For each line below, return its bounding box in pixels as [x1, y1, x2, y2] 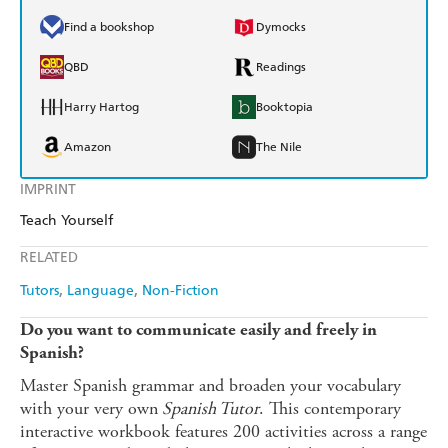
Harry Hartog [64, 100, 139, 115]
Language [67, 282, 134, 300]
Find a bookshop [64, 20, 154, 35]
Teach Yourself [20, 212, 113, 230]
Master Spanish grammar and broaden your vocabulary [20, 374, 401, 398]
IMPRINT [20, 181, 76, 199]
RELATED [20, 249, 78, 267]
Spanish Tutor [158, 397, 259, 421]
